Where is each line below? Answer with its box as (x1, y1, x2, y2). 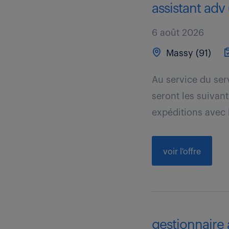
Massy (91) (164, 49, 212, 58)
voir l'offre (163, 148, 201, 156)
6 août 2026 (152, 28, 204, 37)
